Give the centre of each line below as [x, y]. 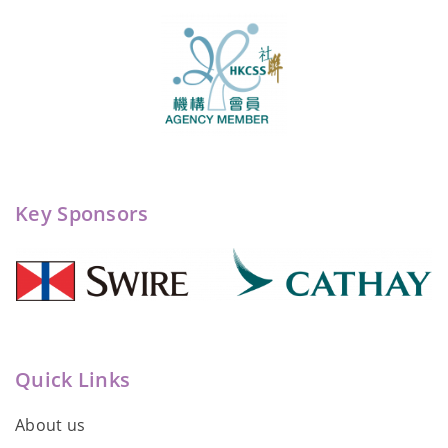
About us [50, 424]
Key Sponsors [82, 214]
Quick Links [73, 379]
